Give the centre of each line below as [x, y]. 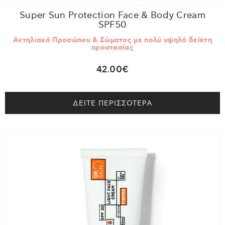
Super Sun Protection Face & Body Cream [113, 16]
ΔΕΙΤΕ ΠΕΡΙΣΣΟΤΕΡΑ [113, 103]
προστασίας [113, 47]
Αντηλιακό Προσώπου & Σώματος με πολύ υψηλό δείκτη [113, 40]
